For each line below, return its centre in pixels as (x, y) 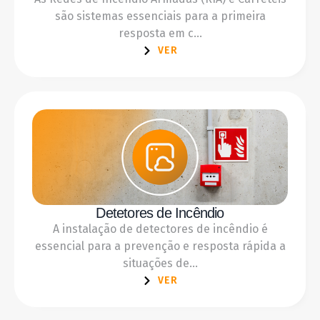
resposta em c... (160, 34)
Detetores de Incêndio (160, 212)
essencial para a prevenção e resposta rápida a (160, 246)
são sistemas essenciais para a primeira (160, 16)
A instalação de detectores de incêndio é (160, 229)
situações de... (160, 263)
